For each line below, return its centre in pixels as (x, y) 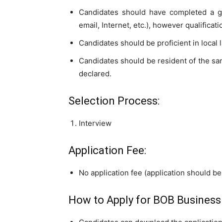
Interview (95, 123)
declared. (95, 74)
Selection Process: (114, 101)
